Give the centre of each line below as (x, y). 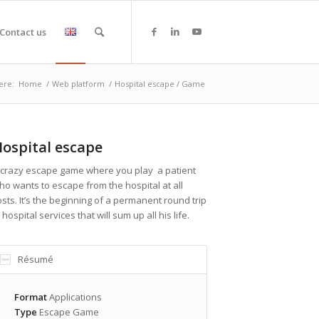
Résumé (35, 260)
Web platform (78, 84)
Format (30, 297)
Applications (74, 297)
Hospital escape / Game (160, 84)
